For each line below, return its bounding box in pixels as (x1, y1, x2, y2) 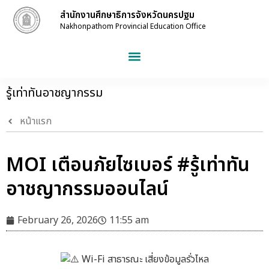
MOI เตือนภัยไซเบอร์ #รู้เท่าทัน (6, 151, 250, 180)
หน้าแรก (19, 114, 52, 128)
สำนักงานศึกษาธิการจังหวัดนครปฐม (59, 8, 195, 22)
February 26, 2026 (17, 213, 98, 228)
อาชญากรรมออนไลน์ (6, 175, 169, 204)
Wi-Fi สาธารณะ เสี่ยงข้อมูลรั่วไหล (79, 252, 209, 267)
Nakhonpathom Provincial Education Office (59, 20, 206, 32)
